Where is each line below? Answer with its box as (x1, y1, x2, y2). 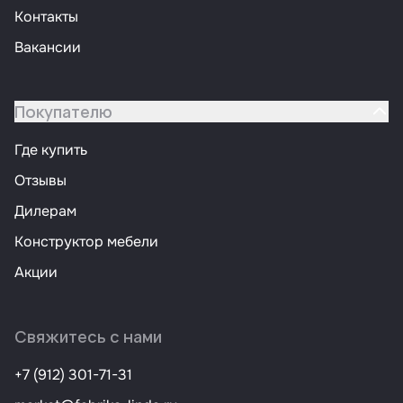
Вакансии (14, 38, 81, 58)
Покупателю (14, 101, 112, 123)
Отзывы (14, 171, 67, 191)
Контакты (14, 7, 78, 27)
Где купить (14, 140, 87, 160)
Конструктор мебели (14, 232, 158, 252)
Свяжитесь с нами (14, 326, 162, 348)
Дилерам (14, 201, 76, 221)
